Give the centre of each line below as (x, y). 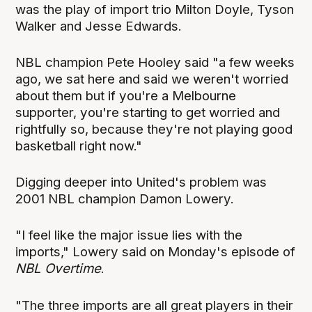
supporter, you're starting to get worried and (148, 113)
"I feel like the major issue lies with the (129, 235)
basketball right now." (79, 146)
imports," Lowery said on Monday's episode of (156, 252)
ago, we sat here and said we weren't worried (152, 79)
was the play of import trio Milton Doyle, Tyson (155, 10)
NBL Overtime (58, 269)
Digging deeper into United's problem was (141, 182)
